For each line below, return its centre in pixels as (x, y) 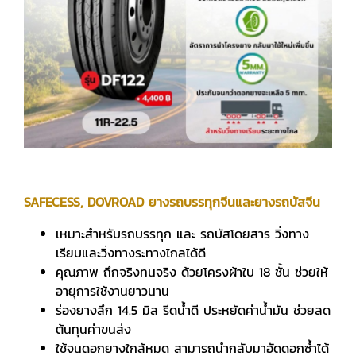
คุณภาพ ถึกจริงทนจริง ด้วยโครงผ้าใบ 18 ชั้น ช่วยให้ (192, 272)
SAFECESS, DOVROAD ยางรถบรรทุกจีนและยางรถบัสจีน (172, 202)
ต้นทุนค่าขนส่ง (93, 329)
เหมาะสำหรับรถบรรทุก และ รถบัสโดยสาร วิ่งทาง (182, 234)
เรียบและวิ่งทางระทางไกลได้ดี (131, 253)
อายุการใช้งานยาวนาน (112, 291)
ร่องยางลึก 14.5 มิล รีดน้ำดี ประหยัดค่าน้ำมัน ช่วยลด (193, 310)
